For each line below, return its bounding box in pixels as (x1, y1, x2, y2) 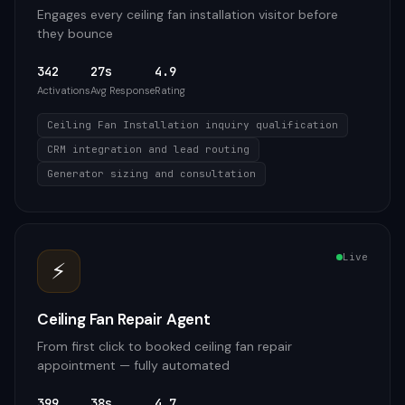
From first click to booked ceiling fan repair (37, 338, 292, 354)
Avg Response (90, 84, 155, 97)
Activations (37, 84, 90, 97)
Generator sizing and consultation (47, 167, 256, 180)
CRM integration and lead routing (47, 143, 250, 155)
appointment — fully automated (37, 357, 230, 373)
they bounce (37, 25, 113, 42)
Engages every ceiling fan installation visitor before (37, 6, 338, 23)
